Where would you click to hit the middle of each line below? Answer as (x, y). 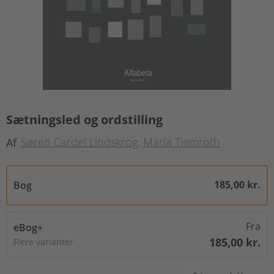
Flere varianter (43, 242)
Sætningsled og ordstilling (84, 120)
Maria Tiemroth (182, 142)
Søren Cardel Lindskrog (79, 142)
